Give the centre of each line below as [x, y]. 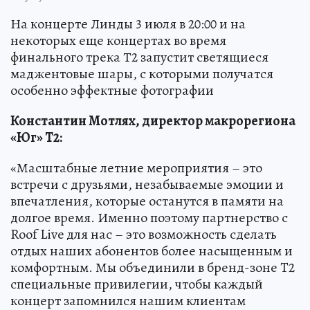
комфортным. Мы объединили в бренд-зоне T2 [153, 267]
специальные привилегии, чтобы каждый [137, 284]
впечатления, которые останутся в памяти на [147, 201]
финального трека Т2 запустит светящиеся [139, 57]
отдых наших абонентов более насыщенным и [152, 250]
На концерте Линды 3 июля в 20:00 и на [128, 24]
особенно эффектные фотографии [112, 90]
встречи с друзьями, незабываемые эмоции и [147, 184]
